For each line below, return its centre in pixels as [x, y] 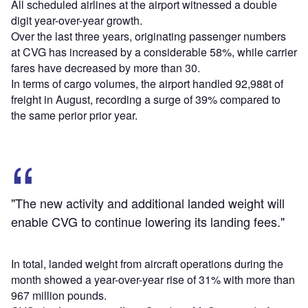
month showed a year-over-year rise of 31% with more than [153, 280]
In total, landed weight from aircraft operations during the [147, 264]
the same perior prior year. [74, 115]
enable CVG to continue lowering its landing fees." [148, 222]
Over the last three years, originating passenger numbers [148, 36]
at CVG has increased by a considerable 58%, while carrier [154, 52]
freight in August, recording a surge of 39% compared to [146, 100]
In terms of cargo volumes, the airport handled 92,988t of [147, 84]
